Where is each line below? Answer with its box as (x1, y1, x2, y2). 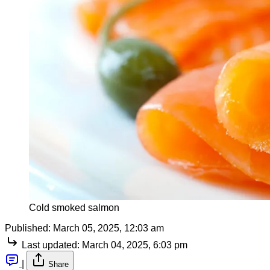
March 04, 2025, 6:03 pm (82, 239, 187, 250)
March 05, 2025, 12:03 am (53, 222, 164, 233)
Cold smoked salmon (29, 202, 119, 213)
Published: (5, 222, 51, 233)
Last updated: (22, 239, 80, 250)
